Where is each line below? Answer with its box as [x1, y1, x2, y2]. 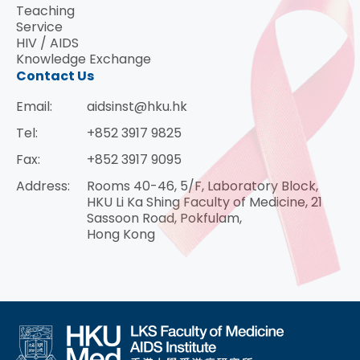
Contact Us [16, 66, 94, 85]
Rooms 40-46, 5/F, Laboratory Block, [87, 176, 318, 195]
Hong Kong [87, 224, 155, 243]
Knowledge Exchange [16, 49, 151, 68]
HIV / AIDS [16, 33, 79, 52]
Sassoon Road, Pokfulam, [87, 208, 242, 227]
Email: [16, 96, 52, 116]
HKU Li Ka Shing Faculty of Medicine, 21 [87, 192, 322, 211]
